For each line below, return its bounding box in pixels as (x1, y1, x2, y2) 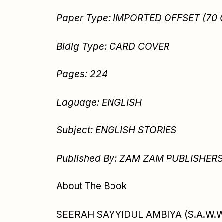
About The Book (56, 180, 127, 192)
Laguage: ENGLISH (56, 96, 142, 108)
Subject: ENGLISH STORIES (56, 124, 176, 136)
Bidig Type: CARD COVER (56, 40, 169, 52)
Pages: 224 (56, 68, 108, 80)
